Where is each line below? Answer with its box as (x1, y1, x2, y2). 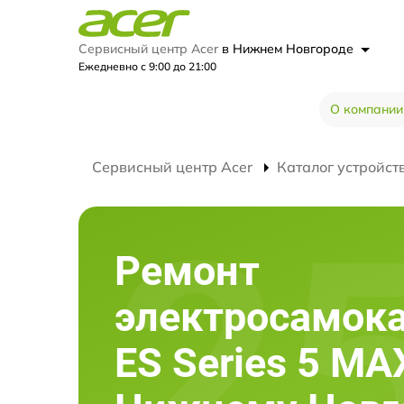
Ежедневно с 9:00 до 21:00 (78, 60, 216, 73)
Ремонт (115, 247, 260, 296)
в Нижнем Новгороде (222, 41, 357, 57)
